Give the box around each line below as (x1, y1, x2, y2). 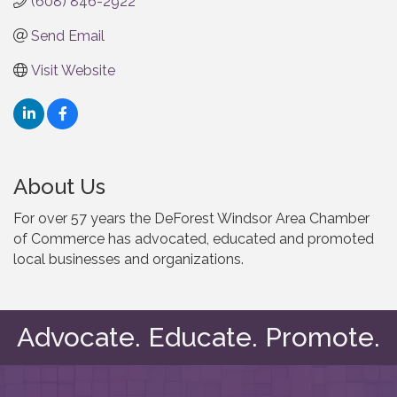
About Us (13, 173, 105, 199)
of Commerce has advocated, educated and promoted (13, 230, 374, 247)
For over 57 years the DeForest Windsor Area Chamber (13, 209, 370, 227)
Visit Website (31, 61, 115, 79)
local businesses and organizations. (13, 250, 244, 268)
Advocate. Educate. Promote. (17, 321, 380, 353)
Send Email (31, 27, 105, 44)
